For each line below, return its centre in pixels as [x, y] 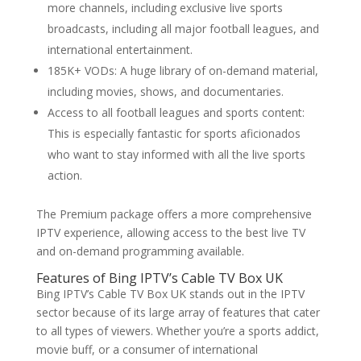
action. [64, 175]
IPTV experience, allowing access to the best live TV [170, 232]
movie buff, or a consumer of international [147, 349]
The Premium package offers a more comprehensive [174, 214]
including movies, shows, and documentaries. [165, 91]
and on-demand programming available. [140, 251]
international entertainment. [120, 50]
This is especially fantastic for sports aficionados [174, 133]
